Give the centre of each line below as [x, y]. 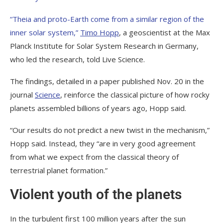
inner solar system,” [45, 33]
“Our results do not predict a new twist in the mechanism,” [110, 130]
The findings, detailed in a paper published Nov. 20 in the [107, 81]
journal [22, 95]
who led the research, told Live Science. [77, 59]
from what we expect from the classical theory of [94, 157]
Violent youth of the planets [96, 195]
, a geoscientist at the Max [165, 33]
